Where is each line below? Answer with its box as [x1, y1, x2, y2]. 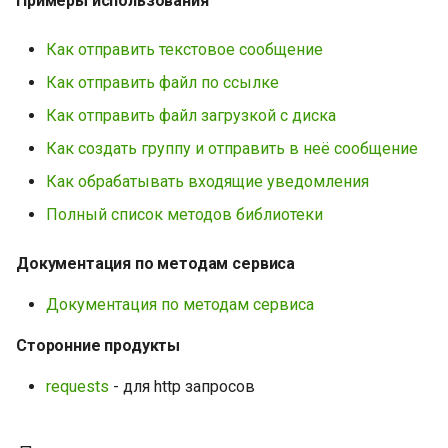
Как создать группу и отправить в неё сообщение [46, 139, 418, 158]
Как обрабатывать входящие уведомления [46, 172, 369, 191]
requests [46, 377, 109, 396]
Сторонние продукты [16, 336, 181, 355]
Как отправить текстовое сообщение [46, 40, 323, 59]
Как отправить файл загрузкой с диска [46, 106, 336, 125]
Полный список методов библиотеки [46, 205, 323, 224]
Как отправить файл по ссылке [46, 73, 279, 92]
